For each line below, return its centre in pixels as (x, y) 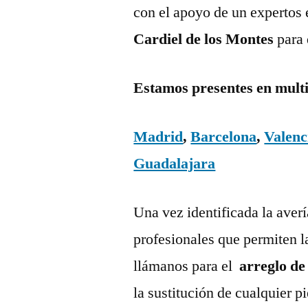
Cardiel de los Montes (206, 39)
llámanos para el (185, 266)
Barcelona (224, 136)
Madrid (158, 136)
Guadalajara (175, 163)
